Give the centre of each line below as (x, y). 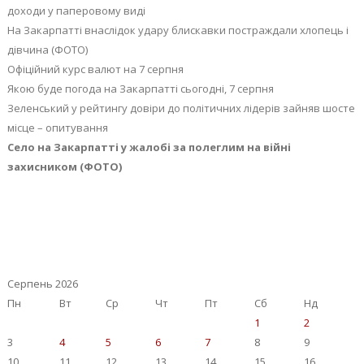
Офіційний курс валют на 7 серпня (95, 69)
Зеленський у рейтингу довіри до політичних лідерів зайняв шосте (181, 108)
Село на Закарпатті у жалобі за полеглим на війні (149, 147)
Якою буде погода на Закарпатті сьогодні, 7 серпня (140, 89)
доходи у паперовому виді (76, 11)
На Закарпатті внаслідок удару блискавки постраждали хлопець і (178, 30)
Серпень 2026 (42, 284)
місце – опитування (57, 128)
